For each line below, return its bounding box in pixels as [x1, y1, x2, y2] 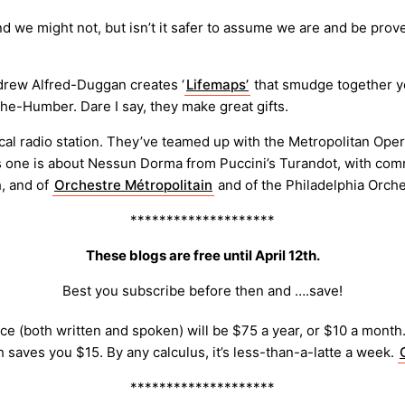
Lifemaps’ [186, 76, 249, 94]
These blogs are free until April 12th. [85, 247, 320, 265]
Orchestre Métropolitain [54, 176, 212, 194]
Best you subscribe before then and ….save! [62, 282, 343, 300]
